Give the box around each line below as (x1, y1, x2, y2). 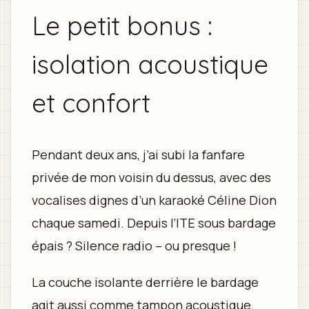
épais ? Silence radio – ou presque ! (31, 237, 237, 254)
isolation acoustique (31, 48, 268, 81)
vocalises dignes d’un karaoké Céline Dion (31, 191, 277, 208)
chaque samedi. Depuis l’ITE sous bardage (31, 214, 276, 231)
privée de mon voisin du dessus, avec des (31, 168, 271, 186)
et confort (31, 86, 150, 119)
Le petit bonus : (31, 9, 212, 42)
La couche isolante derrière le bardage (31, 273, 259, 290)
